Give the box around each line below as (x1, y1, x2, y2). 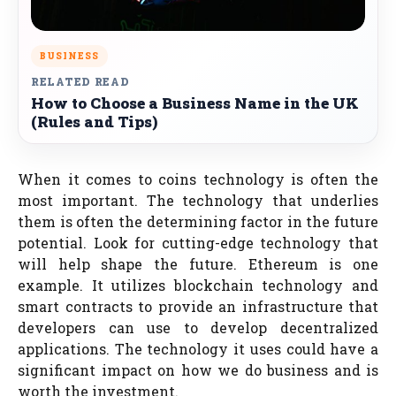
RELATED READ (31, 74, 130, 88)
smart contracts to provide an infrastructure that (18, 297, 378, 316)
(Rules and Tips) (31, 111, 157, 132)
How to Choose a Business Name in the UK (31, 93, 359, 113)
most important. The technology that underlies (18, 191, 378, 209)
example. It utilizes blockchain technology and (18, 276, 378, 294)
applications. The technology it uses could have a (18, 339, 378, 358)
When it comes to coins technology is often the (18, 170, 378, 188)
